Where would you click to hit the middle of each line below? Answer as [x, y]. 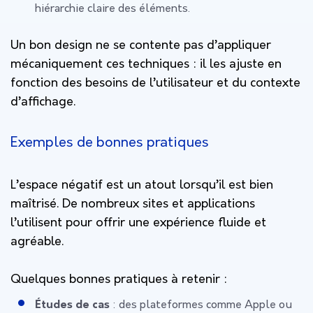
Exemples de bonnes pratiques [110, 143]
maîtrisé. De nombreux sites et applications [133, 204]
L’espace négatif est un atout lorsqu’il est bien [142, 185]
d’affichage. [43, 102]
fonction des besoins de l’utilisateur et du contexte [155, 83]
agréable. [37, 242]
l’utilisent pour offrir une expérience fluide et [138, 223]
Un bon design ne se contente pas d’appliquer [141, 45]
